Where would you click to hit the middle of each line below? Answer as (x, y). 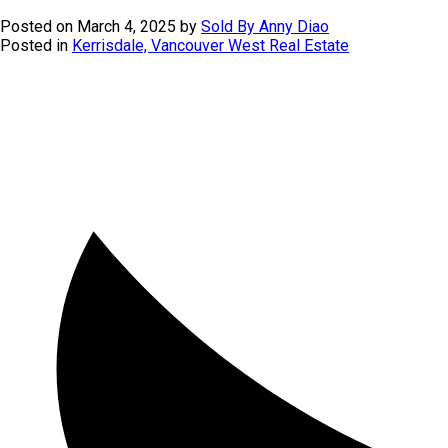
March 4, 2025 (126, 27)
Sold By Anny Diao (265, 27)
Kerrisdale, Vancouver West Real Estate (210, 46)
